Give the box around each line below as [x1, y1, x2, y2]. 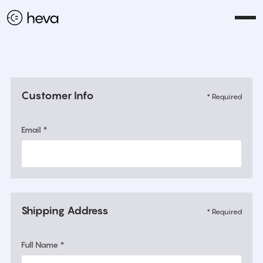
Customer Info [21, 89, 94, 102]
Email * [21, 124, 48, 134]
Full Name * [21, 240, 65, 249]
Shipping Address [21, 204, 109, 217]
